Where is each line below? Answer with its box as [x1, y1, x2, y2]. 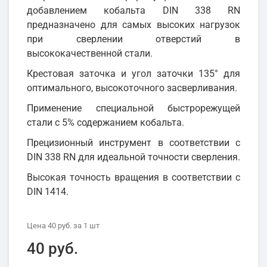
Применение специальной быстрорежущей [27, 103, 240, 114]
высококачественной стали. [27, 48, 153, 60]
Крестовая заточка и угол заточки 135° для [27, 68, 240, 80]
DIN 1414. [27, 186, 69, 198]
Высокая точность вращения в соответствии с [27, 172, 240, 184]
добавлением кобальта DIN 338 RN [27, 5, 240, 17]
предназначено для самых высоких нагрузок [27, 19, 240, 31]
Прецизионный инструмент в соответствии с [27, 137, 240, 149]
